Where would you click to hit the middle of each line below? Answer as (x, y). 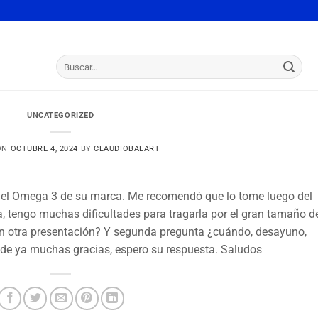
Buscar (68, 61)
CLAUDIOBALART (127, 149)
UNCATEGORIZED (61, 115)
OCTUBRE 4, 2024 (44, 149)
